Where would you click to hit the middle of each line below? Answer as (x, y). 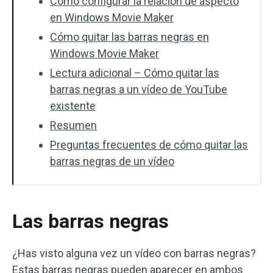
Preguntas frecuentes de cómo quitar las (149, 145)
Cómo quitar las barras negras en (129, 37)
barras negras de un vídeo (112, 161)
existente (73, 106)
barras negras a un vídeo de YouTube (139, 89)
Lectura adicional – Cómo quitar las (135, 73)
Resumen (73, 125)
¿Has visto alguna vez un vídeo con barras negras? (134, 253)
